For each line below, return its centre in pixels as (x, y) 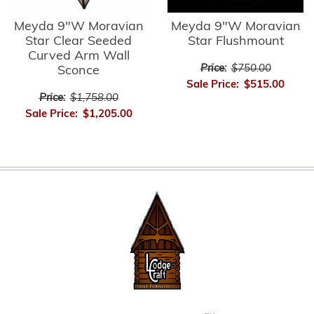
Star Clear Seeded (78, 42)
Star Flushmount (235, 42)
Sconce (78, 71)
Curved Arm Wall (78, 57)
